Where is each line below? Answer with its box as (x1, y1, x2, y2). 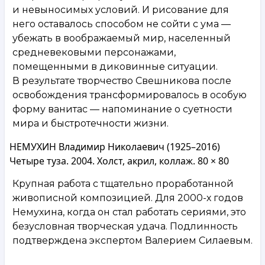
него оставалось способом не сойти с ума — (12, 18, 231, 30)
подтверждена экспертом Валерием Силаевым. (12, 234, 253, 246)
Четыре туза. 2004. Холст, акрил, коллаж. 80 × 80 (9, 154, 229, 167)
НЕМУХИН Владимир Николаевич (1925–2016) (9, 140, 220, 153)
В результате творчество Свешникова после (12, 75, 231, 86)
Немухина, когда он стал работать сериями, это (12, 206, 246, 218)
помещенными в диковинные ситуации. (12, 60, 218, 72)
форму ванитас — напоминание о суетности (12, 103, 232, 115)
